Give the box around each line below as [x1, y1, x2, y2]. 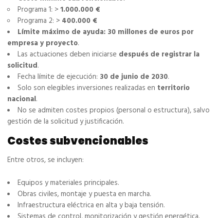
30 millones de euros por [108, 26, 194, 38]
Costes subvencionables [7, 133, 148, 149]
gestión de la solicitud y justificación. [7, 116, 124, 128]
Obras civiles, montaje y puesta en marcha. [18, 188, 151, 200]
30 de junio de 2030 [100, 71, 168, 83]
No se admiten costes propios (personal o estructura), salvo [18, 105, 210, 117]
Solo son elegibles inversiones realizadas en [18, 82, 157, 94]
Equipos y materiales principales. [18, 177, 119, 189]
